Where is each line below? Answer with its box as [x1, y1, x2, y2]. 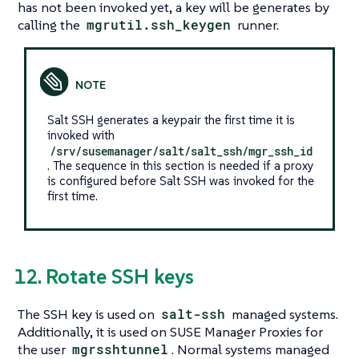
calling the [18, 16, 83, 34]
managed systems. [228, 305, 339, 323]
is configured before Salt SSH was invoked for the [46, 173, 314, 189]
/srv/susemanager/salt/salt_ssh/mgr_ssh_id [50, 143, 313, 159]
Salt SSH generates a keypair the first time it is [46, 112, 295, 128]
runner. [234, 16, 280, 34]
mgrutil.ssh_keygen [87, 16, 232, 34]
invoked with [46, 127, 115, 143]
